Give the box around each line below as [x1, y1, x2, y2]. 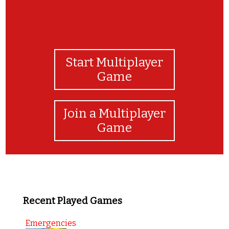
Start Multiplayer [65, 55, 164, 70]
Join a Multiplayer [63, 106, 166, 121]
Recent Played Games [22, 195, 122, 207]
